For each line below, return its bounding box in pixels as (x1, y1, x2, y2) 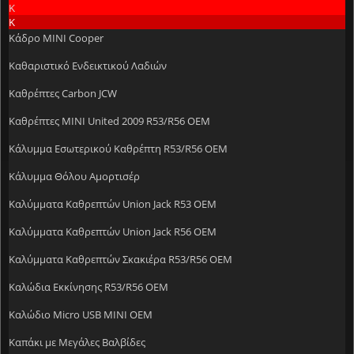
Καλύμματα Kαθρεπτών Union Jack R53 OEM (9, 196, 217, 211)
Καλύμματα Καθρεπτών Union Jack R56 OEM (9, 224, 217, 239)
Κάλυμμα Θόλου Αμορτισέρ (9, 168, 140, 183)
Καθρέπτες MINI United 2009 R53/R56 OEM (9, 113, 210, 128)
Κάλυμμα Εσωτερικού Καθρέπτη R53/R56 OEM (9, 141, 228, 156)
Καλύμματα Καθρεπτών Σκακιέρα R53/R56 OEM (9, 251, 232, 266)
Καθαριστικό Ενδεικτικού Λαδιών (9, 58, 167, 73)
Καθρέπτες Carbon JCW (9, 85, 117, 100)
